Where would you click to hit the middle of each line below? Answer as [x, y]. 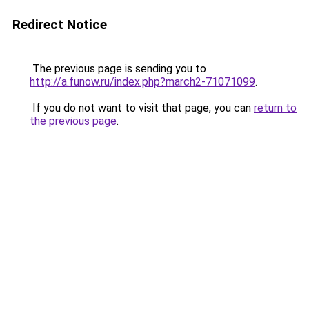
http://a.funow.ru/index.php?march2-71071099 [142, 82]
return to [275, 108]
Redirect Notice [60, 24]
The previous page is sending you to [118, 69]
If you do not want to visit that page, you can [142, 108]
